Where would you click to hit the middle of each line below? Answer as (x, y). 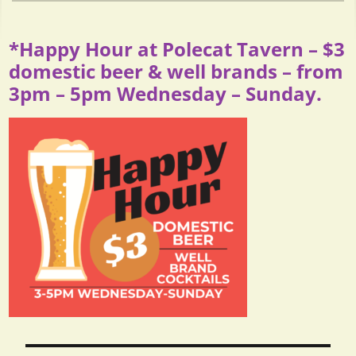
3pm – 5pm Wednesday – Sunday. (166, 93)
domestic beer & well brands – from (176, 71)
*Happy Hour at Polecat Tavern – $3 (177, 48)
